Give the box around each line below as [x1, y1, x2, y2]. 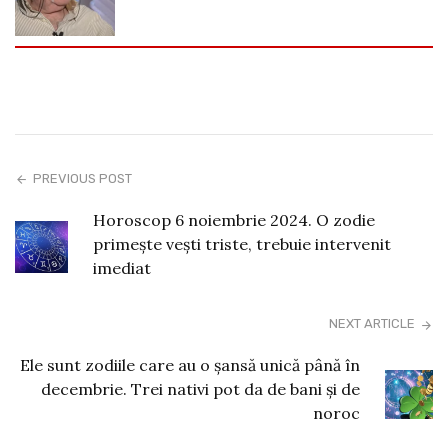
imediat [92, 258, 151, 279]
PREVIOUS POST [33, 171, 133, 187]
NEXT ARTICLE [328, 316, 415, 332]
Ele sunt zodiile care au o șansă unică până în [19, 355, 360, 376]
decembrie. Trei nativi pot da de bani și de [40, 379, 360, 400]
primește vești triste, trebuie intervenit [92, 234, 391, 255]
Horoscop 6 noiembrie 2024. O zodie [92, 210, 375, 231]
